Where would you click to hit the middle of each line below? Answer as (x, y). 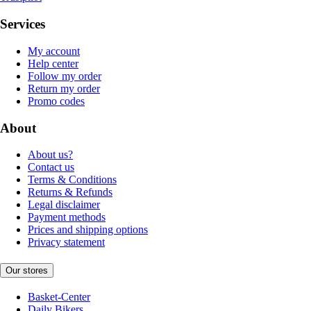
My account (54, 51)
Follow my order (65, 76)
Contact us (51, 167)
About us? (50, 155)
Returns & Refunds (70, 192)
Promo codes (56, 101)
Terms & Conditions (72, 180)
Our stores (27, 270)
